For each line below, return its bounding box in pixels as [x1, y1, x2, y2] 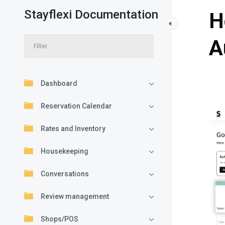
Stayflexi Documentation [24, 8, 158, 22]
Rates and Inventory [41, 125, 105, 133]
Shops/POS [41, 215, 78, 223]
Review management [41, 192, 109, 200]
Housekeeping [41, 147, 88, 155]
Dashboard [41, 79, 77, 87]
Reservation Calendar [41, 102, 112, 110]
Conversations [41, 170, 89, 178]
